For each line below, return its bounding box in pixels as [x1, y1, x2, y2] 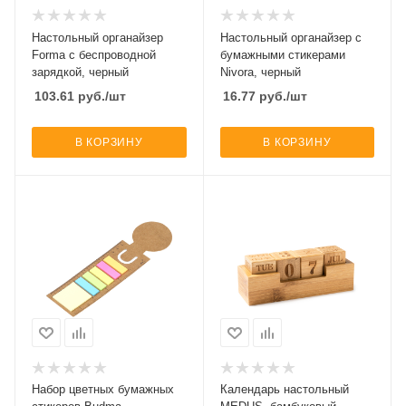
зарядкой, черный [32, 64, 129, 79]
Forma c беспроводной [32, 47, 156, 62]
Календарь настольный [219, 382, 349, 397]
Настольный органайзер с [219, 30, 362, 44]
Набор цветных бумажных [32, 382, 174, 397]
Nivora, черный [219, 64, 301, 79]
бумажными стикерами [219, 47, 345, 62]
